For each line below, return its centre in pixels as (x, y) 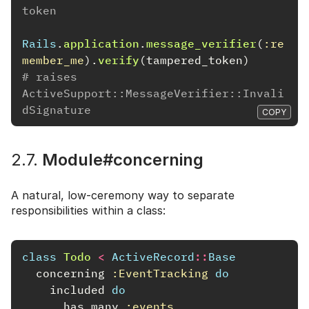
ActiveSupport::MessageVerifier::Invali (153, 93)
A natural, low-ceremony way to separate (123, 195)
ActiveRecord (153, 256)
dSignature (57, 109)
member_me (53, 60)
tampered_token (195, 60)
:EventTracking (160, 273)
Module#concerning (121, 159)
